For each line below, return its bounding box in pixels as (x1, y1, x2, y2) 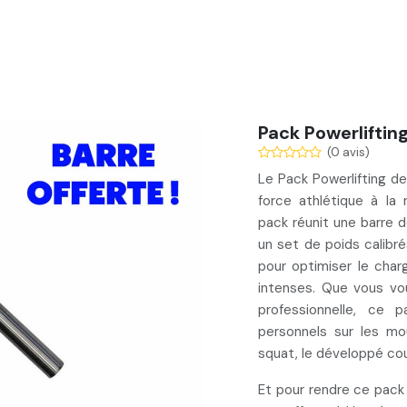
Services (19, 26, 75, 45)
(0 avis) (327, 144, 370, 160)
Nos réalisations (122, 26, 228, 45)
